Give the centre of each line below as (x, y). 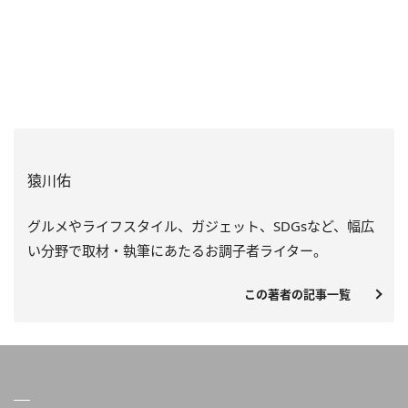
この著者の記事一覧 (303, 295)
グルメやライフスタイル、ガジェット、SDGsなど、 (187, 226)
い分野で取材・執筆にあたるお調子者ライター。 (177, 251)
